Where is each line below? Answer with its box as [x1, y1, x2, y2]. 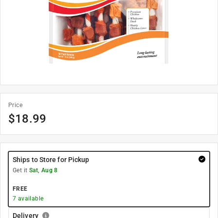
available [16, 195, 44, 202]
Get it [13, 167, 29, 174]
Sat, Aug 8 [29, 167, 58, 174]
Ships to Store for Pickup [13, 156, 90, 163]
